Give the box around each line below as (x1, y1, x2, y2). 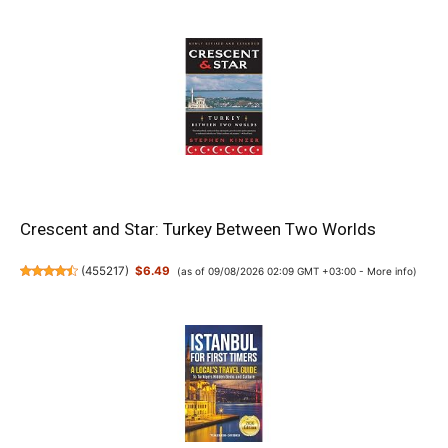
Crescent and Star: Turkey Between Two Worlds (20, 218, 376, 239)
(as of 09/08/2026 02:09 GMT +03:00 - (176, 264, 367, 277)
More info (366, 264, 413, 277)
